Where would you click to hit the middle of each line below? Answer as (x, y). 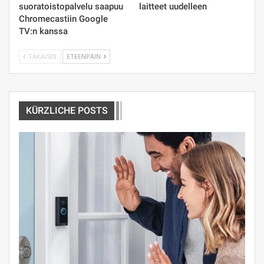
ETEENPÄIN (85, 57)
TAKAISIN (42, 57)
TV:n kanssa (43, 32)
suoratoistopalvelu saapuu (71, 7)
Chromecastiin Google (63, 19)
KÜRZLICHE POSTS (67, 111)
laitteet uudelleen (173, 7)
